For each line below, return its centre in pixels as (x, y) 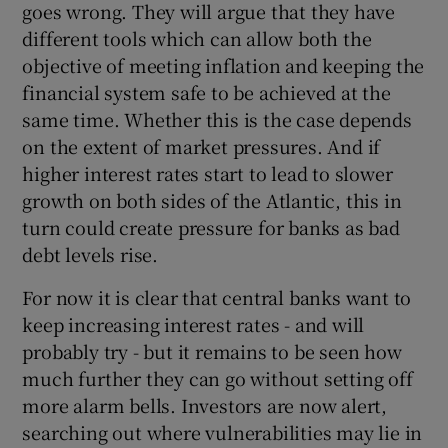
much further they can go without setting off (217, 377)
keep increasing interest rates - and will (193, 323)
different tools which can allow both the (197, 37)
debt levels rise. (90, 253)
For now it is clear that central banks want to (217, 296)
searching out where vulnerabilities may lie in (222, 431)
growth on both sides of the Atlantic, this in (212, 199)
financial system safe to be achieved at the (206, 91)
